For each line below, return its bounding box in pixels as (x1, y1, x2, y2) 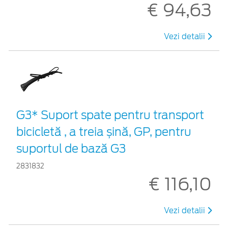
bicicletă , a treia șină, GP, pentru (16, 125, 191, 138)
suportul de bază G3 (16, 141, 126, 155)
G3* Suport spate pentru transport (16, 108, 204, 122)
